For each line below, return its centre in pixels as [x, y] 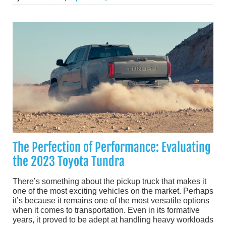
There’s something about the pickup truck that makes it [109, 181]
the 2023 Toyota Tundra [69, 161]
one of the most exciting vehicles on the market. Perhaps [113, 191]
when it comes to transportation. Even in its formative [106, 210]
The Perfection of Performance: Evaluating [112, 147]
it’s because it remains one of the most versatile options [111, 200]
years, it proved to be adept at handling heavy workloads [113, 219]
